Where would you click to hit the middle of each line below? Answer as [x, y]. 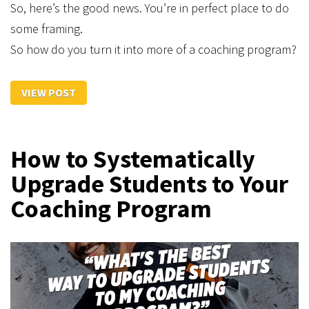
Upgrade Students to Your [149, 184]
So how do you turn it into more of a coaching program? [153, 49]
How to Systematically [133, 159]
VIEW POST [49, 92]
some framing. [47, 29]
